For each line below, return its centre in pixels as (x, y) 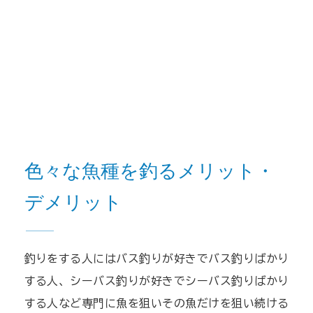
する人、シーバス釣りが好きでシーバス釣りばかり (156, 281)
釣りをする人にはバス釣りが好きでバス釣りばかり (156, 258)
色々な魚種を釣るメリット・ (149, 172)
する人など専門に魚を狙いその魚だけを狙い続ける (156, 303)
